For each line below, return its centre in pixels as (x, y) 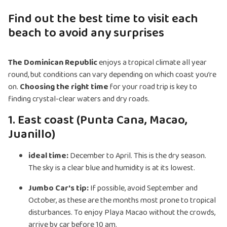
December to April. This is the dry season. (138, 156)
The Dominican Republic (53, 63)
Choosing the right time (64, 87)
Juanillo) (32, 135)
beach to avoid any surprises (86, 33)
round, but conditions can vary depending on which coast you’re (112, 75)
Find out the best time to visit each (103, 19)
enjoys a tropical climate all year (153, 63)
